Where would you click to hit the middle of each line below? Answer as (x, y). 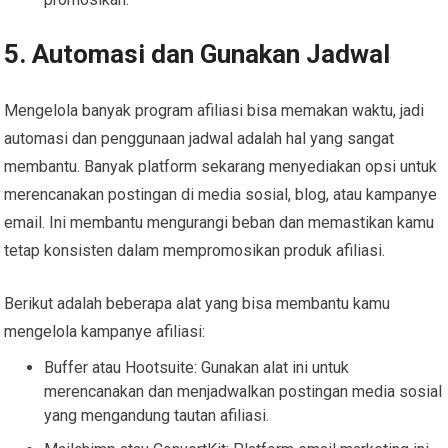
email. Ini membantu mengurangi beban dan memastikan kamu (219, 222)
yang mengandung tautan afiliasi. (157, 415)
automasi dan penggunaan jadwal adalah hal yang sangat (199, 138)
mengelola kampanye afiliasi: (105, 331)
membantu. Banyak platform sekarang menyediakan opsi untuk (221, 166)
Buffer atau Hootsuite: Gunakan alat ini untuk (197, 367)
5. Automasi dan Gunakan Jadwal (197, 53)
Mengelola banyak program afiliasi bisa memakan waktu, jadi (214, 110)
